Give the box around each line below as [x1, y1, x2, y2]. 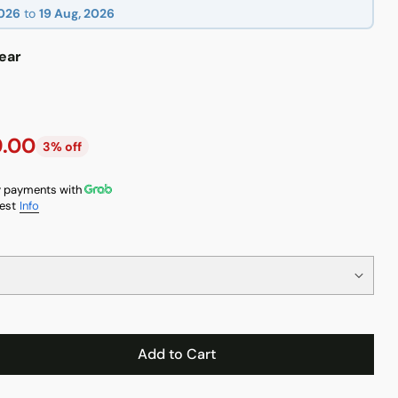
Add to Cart [137, 345, 216, 363]
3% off [42, 138, 82, 155]
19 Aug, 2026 [38, 5, 115, 21]
